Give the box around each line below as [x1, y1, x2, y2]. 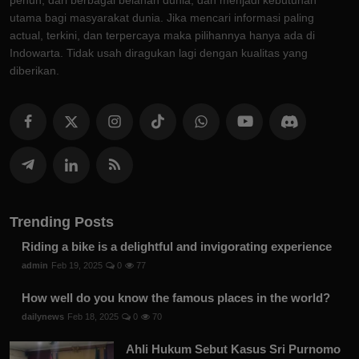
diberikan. [10, 64, 59, 78]
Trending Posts [10, 214, 114, 231]
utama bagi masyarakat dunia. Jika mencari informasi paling [10, 11, 314, 25]
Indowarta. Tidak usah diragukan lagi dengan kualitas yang [10, 46, 308, 60]
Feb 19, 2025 [51, 260, 103, 271]
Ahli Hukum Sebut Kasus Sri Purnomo [126, 342, 341, 357]
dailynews [22, 312, 64, 322]
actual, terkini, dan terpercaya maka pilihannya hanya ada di [10, 29, 315, 42]
